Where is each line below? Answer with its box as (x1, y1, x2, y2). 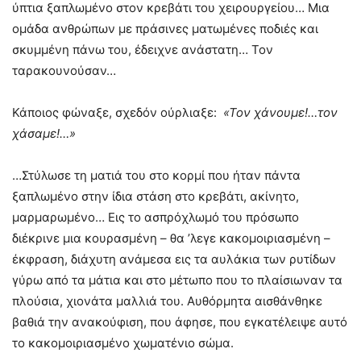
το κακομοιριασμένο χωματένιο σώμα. (12, 335, 234, 351)
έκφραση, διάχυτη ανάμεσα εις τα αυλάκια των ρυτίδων (12, 251, 336, 268)
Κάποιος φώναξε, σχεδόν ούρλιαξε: (12, 105, 223, 121)
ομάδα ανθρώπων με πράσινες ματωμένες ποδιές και (12, 21, 318, 37)
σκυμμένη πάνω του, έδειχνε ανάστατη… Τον (12, 42, 273, 58)
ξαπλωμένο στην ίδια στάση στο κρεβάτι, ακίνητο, (12, 189, 299, 205)
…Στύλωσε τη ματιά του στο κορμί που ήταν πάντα (12, 168, 301, 184)
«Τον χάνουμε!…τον (223, 105, 338, 121)
